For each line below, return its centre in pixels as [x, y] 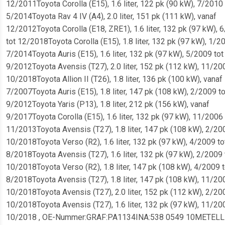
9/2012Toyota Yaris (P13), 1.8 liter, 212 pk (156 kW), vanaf [108, 104]
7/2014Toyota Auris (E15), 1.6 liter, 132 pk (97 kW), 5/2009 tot [115, 54]
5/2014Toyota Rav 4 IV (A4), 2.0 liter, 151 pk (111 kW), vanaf [111, 17]
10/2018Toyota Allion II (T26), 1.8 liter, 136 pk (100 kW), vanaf [114, 79]
